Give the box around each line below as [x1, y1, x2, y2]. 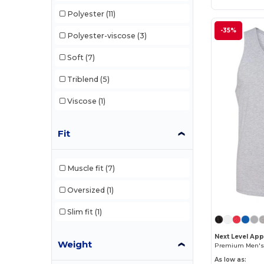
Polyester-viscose [67, 31, 136, 40]
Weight [58, 239, 93, 250]
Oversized [67, 185, 105, 194]
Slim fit [67, 207, 93, 216]
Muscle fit [67, 163, 104, 173]
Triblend [67, 74, 98, 84]
